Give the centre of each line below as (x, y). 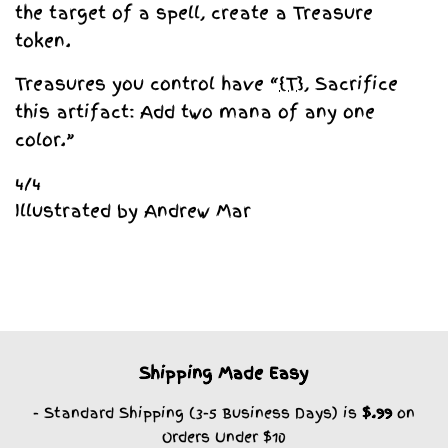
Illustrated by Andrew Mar (133, 210)
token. (43, 40)
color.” (45, 139)
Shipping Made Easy (224, 372)
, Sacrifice (351, 83)
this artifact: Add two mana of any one (195, 111)
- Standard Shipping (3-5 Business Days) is (197, 412)
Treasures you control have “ (147, 83)
